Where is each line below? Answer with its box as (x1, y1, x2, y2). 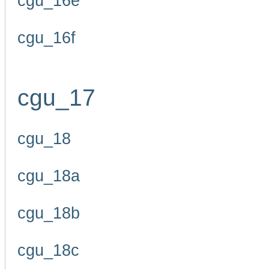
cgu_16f (17, 29, 76, 47)
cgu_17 (17, 85, 95, 110)
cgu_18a (17, 167, 80, 185)
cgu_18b (17, 204, 80, 222)
